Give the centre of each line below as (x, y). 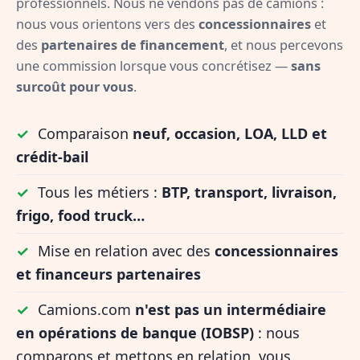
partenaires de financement (133, 45)
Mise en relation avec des (124, 251)
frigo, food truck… (80, 216)
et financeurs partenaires (108, 274)
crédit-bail (52, 157)
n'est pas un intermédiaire (231, 310)
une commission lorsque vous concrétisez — (153, 65)
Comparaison (83, 134)
